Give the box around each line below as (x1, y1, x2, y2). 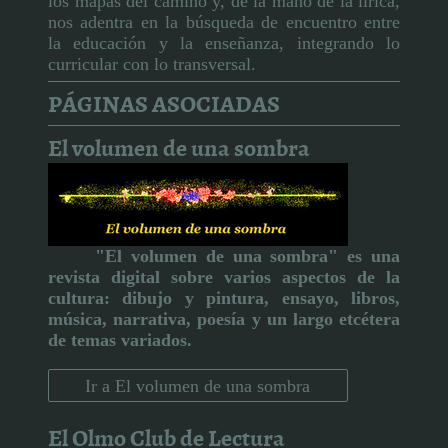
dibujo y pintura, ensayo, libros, (122, 287, 401, 308)
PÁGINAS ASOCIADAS (48, 83, 280, 121)
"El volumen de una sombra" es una (95, 245, 400, 266)
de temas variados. (48, 329, 192, 350)
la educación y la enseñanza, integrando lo (48, 32, 400, 53)
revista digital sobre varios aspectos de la (48, 266, 400, 287)
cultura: (48, 287, 110, 308)
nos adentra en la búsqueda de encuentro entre (48, 11, 400, 32)
